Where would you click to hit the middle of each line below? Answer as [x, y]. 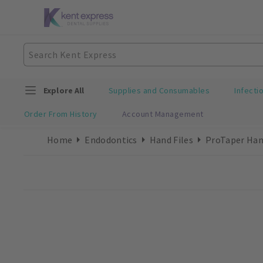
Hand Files [171, 139]
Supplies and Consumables [159, 91]
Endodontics [111, 139]
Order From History [61, 114]
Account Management [163, 114]
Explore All [64, 91]
